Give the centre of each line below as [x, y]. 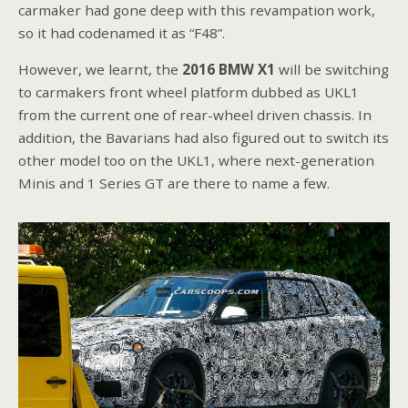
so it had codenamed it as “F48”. [122, 32]
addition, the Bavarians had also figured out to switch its [204, 138]
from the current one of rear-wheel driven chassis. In [195, 115]
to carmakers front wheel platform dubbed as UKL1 [189, 92]
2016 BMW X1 [229, 70]
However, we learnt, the [100, 70]
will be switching [332, 70]
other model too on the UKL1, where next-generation [196, 161]
